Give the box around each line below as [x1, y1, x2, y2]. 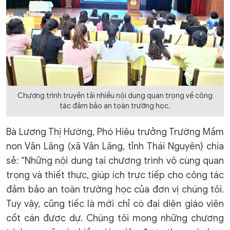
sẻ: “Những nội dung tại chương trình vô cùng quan [6, 155, 224, 167]
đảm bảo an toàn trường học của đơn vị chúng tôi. [6, 184, 224, 196]
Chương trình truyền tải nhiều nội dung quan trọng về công [17, 91, 213, 101]
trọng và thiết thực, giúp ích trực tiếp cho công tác [6, 169, 224, 181]
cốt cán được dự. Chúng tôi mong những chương [6, 213, 224, 224]
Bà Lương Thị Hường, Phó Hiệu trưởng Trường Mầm [6, 126, 224, 138]
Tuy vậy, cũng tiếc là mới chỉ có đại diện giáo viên [6, 198, 224, 210]
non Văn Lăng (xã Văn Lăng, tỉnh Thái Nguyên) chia [6, 141, 224, 152]
